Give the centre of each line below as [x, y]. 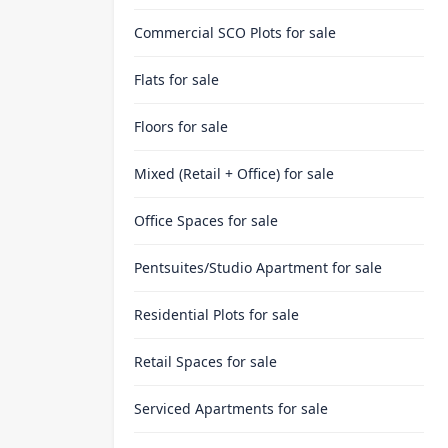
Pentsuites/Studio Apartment [231, 267]
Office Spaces [179, 220]
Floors [154, 126]
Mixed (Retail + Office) [207, 173]
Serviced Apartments [204, 408]
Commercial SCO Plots [208, 32]
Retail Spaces [178, 361]
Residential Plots [189, 314]
